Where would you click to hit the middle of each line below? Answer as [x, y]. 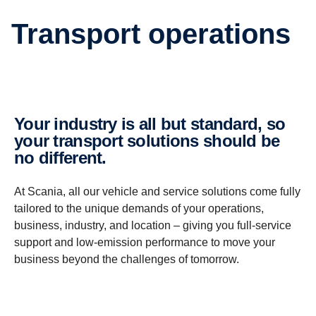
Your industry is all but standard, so [19, 123]
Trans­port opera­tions [159, 34]
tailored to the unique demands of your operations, [139, 208]
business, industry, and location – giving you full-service [153, 225]
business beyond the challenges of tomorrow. [127, 259]
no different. [60, 157]
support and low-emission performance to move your [145, 242]
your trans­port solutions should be [147, 140]
